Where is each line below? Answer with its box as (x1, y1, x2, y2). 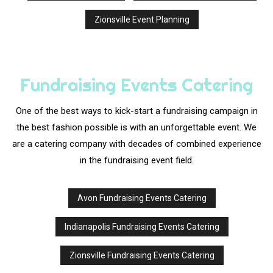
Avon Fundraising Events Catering (77, 193, 207, 204)
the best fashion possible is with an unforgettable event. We (16, 122, 257, 133)
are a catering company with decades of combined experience (12, 138, 261, 150)
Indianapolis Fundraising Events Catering (64, 222, 219, 232)
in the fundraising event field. (79, 155, 194, 166)
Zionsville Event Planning (94, 15, 190, 25)
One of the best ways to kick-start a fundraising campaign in (15, 105, 258, 117)
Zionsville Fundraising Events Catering (69, 250, 214, 261)
